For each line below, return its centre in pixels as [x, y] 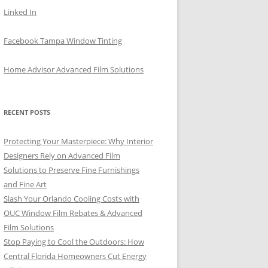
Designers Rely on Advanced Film [62, 156]
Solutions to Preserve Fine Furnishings [71, 170]
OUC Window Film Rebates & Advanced [73, 213]
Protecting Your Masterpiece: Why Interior [78, 141]
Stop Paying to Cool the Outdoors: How [74, 242]
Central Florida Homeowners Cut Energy [75, 256]
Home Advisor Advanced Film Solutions [74, 69]
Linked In [20, 12]
